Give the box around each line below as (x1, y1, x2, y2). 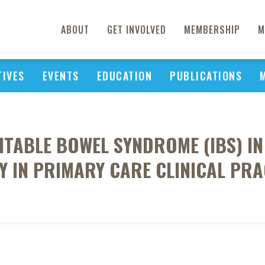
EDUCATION (96, 68, 152, 83)
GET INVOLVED (107, 22, 166, 37)
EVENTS (42, 68, 79, 83)
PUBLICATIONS (170, 68, 242, 83)
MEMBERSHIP (184, 22, 240, 37)
